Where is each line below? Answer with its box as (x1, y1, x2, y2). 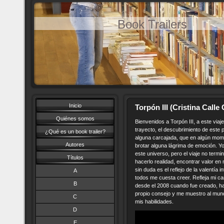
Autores (65, 141, 84, 147)
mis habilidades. (135, 198, 173, 204)
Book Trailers (117, 17, 187, 31)
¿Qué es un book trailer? (44, 128, 105, 134)
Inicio (68, 102, 81, 108)
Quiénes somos (55, 115, 94, 121)
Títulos (66, 154, 83, 160)
